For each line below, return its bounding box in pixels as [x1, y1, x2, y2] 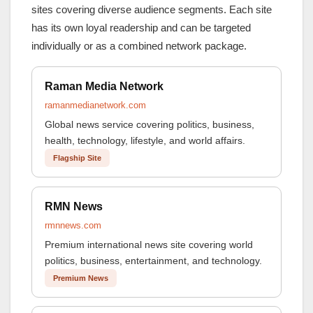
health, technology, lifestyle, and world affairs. [44, 134, 245, 146]
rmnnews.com [44, 219, 101, 231]
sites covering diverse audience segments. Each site [31, 3, 272, 16]
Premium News [52, 273, 108, 282]
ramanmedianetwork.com [44, 99, 146, 110]
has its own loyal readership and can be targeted [31, 22, 251, 34]
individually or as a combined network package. [31, 40, 247, 52]
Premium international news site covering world [44, 238, 253, 250]
